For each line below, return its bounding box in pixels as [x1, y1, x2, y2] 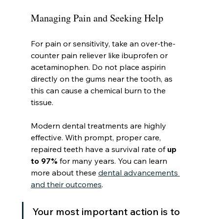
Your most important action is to [32, 205, 182, 218]
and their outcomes [30, 179, 102, 190]
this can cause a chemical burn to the [30, 86, 168, 96]
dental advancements [98, 168, 180, 178]
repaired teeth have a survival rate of [30, 144, 167, 154]
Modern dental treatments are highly [30, 121, 168, 131]
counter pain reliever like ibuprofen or [30, 50, 170, 61]
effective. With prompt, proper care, [30, 132, 163, 143]
